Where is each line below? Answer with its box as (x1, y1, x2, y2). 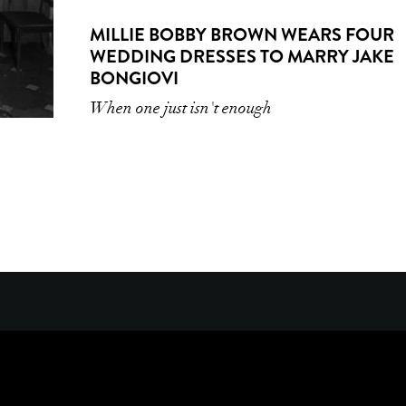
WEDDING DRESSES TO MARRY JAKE (90, 43, 394, 71)
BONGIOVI (90, 65, 179, 92)
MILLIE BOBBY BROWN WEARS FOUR (90, 22, 394, 49)
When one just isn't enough (90, 98, 272, 119)
